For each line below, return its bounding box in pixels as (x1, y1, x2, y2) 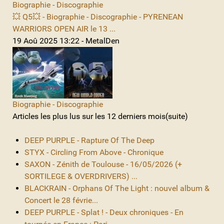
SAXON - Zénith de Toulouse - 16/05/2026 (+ (24, 159, 182, 169)
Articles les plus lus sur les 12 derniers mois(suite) (12, 111, 188, 121)
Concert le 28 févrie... (24, 195, 98, 205)
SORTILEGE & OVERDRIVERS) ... (24, 171, 137, 181)
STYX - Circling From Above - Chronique (24, 147, 163, 157)
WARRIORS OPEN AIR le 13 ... (12, 23, 115, 33)
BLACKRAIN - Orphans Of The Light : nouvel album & (24, 183, 209, 193)
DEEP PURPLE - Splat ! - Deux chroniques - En (24, 207, 183, 217)
